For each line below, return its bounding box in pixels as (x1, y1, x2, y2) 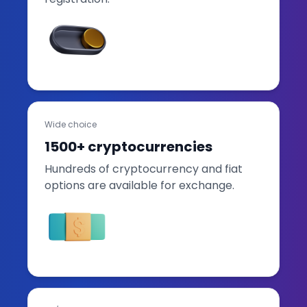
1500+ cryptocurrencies (45, 136, 212, 156)
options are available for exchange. (45, 177, 234, 193)
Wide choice (45, 118, 97, 130)
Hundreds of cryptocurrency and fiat (45, 160, 243, 177)
